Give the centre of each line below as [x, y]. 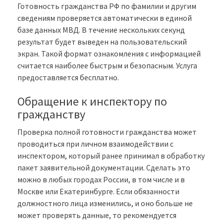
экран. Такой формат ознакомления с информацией [109, 54]
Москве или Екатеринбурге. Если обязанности [98, 192]
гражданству [51, 114]
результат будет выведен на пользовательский [102, 42]
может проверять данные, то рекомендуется [97, 215]
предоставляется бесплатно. [68, 78]
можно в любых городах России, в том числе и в [101, 180]
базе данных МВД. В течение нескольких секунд [101, 30]
